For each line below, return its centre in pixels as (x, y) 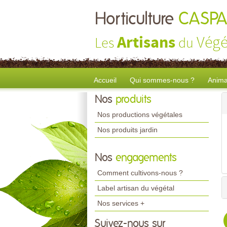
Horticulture (137, 19)
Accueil (105, 80)
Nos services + (121, 203)
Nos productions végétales (140, 115)
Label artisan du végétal (136, 188)
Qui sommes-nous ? (162, 80)
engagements (146, 158)
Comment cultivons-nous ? (140, 173)
